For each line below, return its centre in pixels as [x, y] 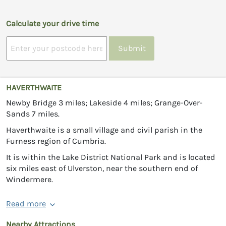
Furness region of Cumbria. [56, 141]
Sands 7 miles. [33, 114]
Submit [132, 48]
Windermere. [30, 179]
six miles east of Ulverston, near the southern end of [102, 168]
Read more [26, 203]
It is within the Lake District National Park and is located [111, 157]
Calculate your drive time [52, 23]
